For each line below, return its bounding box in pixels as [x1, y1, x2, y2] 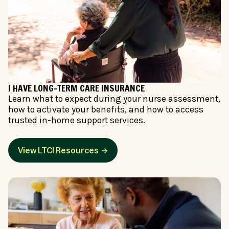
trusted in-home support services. [8, 115, 145, 126]
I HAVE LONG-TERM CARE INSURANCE [8, 82, 145, 95]
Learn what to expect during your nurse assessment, [8, 94, 220, 104]
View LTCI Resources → [18, 146, 108, 155]
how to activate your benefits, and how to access [8, 104, 203, 115]
